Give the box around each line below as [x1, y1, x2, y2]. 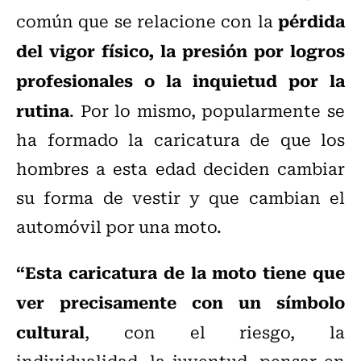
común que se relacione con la [16, 8, 278, 34]
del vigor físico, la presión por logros [16, 37, 345, 64]
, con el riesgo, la [85, 319, 345, 345]
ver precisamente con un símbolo [16, 288, 345, 315]
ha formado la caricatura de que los [16, 127, 345, 152]
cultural [16, 318, 85, 345]
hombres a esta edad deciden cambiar [16, 156, 345, 181]
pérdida [278, 7, 345, 34]
